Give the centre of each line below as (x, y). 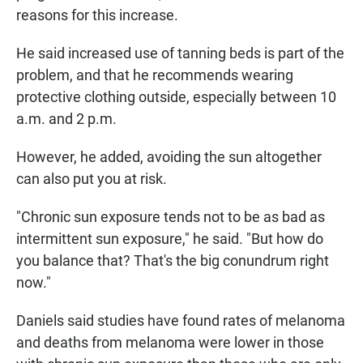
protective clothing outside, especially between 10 (176, 97)
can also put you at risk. (92, 179)
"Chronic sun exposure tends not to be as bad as (171, 217)
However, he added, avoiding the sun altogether (169, 157)
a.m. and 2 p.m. (66, 119)
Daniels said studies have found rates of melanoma (181, 321)
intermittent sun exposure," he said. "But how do (170, 239)
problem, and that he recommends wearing (155, 75)
